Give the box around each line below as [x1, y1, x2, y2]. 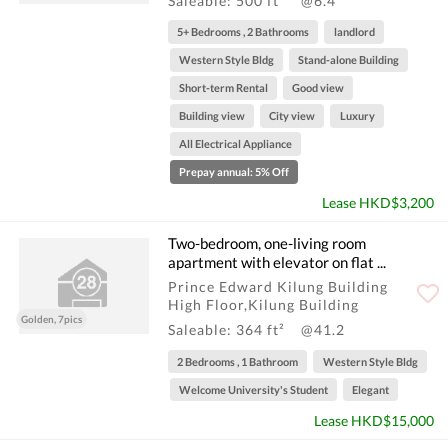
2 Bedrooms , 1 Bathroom [177, 355, 299, 368]
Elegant [352, 383, 390, 396]
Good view [292, 81, 345, 95]
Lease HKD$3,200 [322, 193, 434, 211]
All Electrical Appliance [178, 137, 292, 151]
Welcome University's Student [178, 383, 328, 396]
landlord [333, 25, 375, 39]
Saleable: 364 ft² [168, 321, 289, 339]
